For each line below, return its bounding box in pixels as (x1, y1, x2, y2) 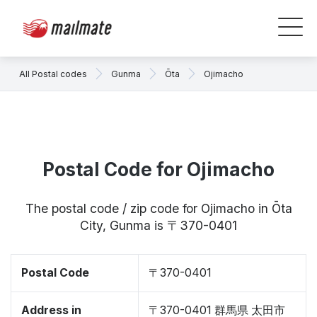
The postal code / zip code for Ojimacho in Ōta (25, 201, 292, 216)
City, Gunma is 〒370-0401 (80, 218, 237, 233)
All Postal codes (19, 68, 87, 79)
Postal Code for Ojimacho (42, 158, 275, 180)
